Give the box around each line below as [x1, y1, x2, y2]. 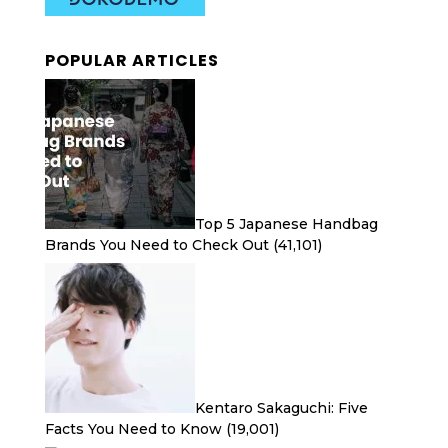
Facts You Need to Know [44, 420, 222, 438]
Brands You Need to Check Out [44, 236, 269, 254]
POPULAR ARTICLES [44, 49, 219, 72]
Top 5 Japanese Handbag [194, 215, 378, 233]
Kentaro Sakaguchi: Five [194, 399, 368, 417]
